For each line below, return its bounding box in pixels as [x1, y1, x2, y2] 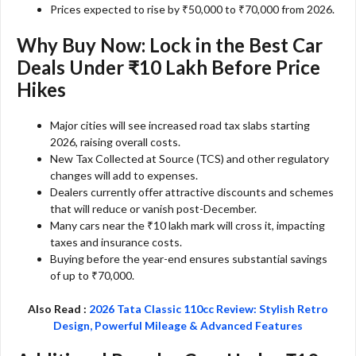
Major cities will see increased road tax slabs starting [50, 118, 310, 133]
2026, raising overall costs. [50, 135, 180, 149]
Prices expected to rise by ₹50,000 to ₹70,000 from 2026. [50, 2, 335, 17]
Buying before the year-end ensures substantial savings [50, 252, 327, 266]
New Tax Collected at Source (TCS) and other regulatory [50, 152, 329, 166]
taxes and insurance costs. [50, 235, 182, 250]
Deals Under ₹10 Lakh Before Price [17, 56, 320, 79]
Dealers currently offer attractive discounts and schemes [50, 185, 334, 199]
